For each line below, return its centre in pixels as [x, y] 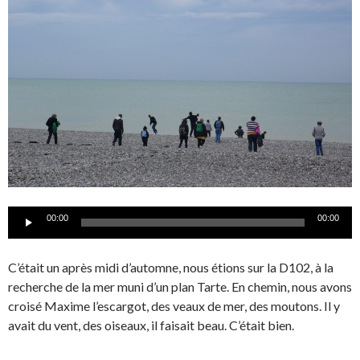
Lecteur [28, 215]
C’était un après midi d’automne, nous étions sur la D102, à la [171, 267]
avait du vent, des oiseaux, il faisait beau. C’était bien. [151, 325]
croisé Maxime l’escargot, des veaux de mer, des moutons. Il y [174, 305]
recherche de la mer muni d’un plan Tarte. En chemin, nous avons [180, 286]
